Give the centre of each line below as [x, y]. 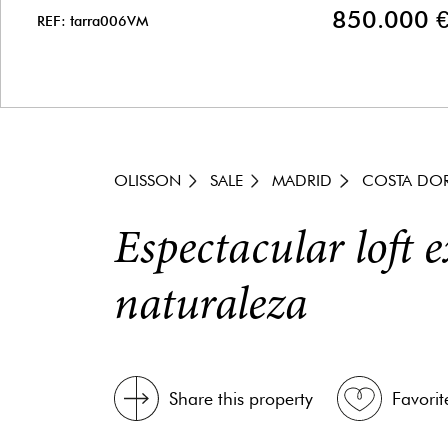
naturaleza [211, 307]
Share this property [241, 399]
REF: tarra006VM [92, 20]
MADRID [302, 180]
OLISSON [147, 180]
